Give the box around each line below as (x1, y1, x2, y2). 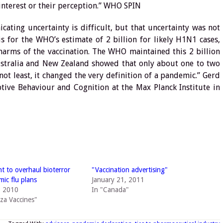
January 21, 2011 (91, 176, 144, 184)
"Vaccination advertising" (91, 166, 168, 174)
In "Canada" (91, 186, 129, 194)
